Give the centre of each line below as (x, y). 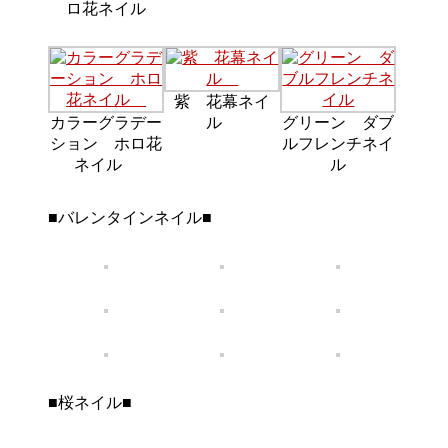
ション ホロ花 (106, 144)
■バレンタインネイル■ (130, 218)
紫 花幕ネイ (222, 102)
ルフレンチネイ (338, 144)
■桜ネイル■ (90, 403)
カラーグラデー (106, 123)
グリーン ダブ (338, 123)
